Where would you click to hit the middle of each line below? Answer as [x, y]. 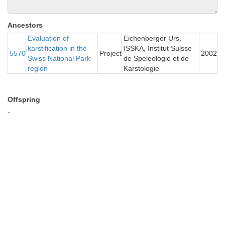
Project [110, 53]
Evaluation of [48, 38]
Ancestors [25, 25]
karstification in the [57, 48]
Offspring [24, 99]
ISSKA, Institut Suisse [158, 48]
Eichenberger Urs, [152, 38]
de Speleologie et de [156, 58]
